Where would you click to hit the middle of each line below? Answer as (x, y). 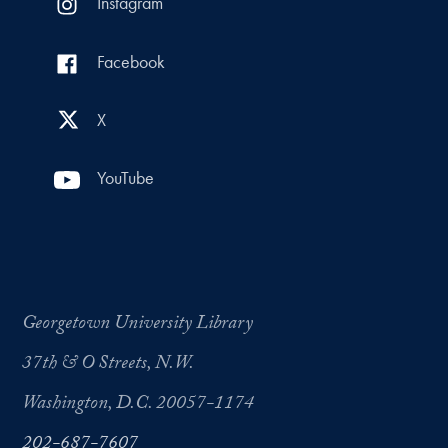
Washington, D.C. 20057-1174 (138, 404)
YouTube (125, 178)
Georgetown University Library (137, 324)
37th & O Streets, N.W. (108, 364)
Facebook (130, 61)
